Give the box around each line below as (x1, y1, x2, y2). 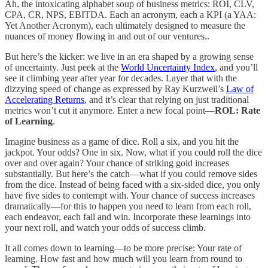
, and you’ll (215, 62, 258, 72)
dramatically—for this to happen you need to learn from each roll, (5, 200, 251, 211)
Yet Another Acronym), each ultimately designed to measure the (5, 20, 245, 31)
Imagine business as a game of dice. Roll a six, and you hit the (5, 136, 239, 147)
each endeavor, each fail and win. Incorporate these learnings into (5, 211, 251, 222)
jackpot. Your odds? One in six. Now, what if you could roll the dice (5, 147, 262, 157)
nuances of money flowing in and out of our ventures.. (5, 31, 209, 41)
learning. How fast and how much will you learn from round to (5, 253, 242, 264)
